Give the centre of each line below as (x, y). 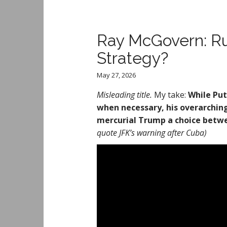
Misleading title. (124, 94)
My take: (170, 94)
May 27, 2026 (116, 75)
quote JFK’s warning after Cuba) (152, 133)
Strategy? (133, 58)
